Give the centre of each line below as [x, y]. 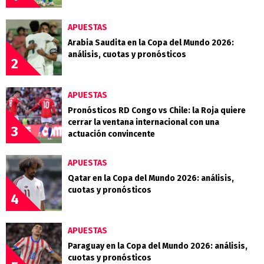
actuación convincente [111, 134]
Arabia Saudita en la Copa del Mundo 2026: [151, 43]
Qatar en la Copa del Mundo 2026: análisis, [151, 179]
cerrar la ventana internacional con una [143, 123]
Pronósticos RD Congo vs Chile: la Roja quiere [157, 111]
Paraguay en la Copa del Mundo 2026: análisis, [158, 246]
